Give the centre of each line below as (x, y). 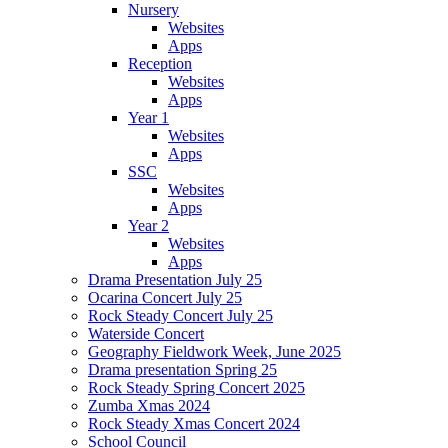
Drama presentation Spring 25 (182, 369)
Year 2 (148, 225)
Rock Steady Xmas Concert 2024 (194, 423)
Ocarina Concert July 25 (165, 297)
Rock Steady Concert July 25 (180, 315)
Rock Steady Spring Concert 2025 (196, 387)
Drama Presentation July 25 (175, 279)
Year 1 (148, 117)
